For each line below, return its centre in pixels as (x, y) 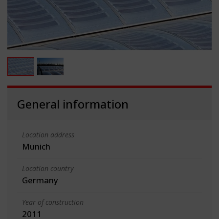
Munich (36, 146)
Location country (48, 168)
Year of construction (53, 202)
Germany (40, 180)
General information (73, 104)
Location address (48, 134)
